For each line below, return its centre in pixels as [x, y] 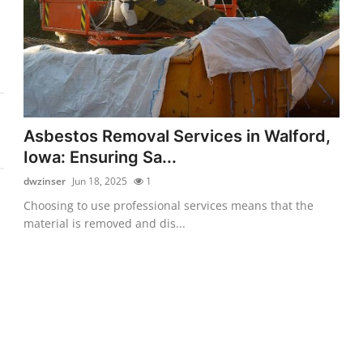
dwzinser [45, 181]
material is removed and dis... [105, 223]
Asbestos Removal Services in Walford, [177, 136]
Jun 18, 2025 [100, 181]
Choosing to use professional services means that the [169, 205]
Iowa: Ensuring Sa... [100, 157]
